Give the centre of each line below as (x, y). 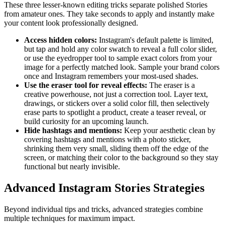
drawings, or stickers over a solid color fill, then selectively (117, 103)
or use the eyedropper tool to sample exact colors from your (118, 58)
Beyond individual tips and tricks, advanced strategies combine (103, 209)
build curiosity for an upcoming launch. (86, 121)
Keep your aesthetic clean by (169, 130)
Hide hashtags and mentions (72, 130)
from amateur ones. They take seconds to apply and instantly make (109, 14)
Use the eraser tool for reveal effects (84, 85)
